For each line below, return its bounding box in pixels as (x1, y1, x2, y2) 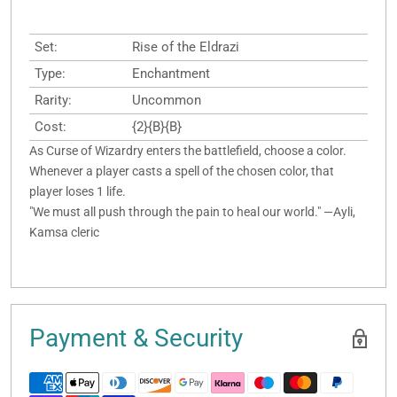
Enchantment (132, 66, 210, 82)
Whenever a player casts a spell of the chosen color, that (29, 164, 334, 179)
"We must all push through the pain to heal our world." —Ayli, (29, 205, 355, 220)
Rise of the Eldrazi (132, 39, 239, 56)
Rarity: (35, 92, 72, 109)
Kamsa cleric (29, 225, 99, 240)
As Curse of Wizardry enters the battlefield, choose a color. (29, 144, 346, 159)
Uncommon (132, 92, 201, 109)
